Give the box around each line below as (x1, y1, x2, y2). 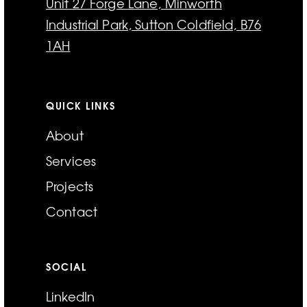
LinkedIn (46, 287, 95, 306)
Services (46, 151, 97, 170)
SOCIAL (46, 259, 87, 274)
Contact (46, 202, 97, 221)
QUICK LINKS (46, 98, 116, 113)
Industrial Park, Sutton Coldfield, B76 (46, 15, 261, 34)
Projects (46, 177, 94, 195)
